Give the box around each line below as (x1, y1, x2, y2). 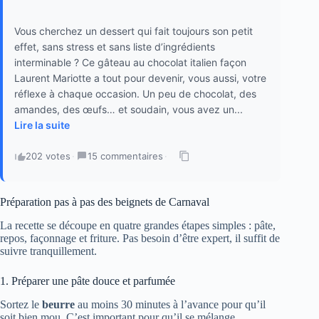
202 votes (26, 150, 70, 162)
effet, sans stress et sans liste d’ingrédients (14, 41, 215, 53)
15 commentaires (88, 150, 163, 162)
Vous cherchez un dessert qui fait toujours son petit (14, 25, 253, 38)
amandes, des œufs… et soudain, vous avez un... (14, 103, 243, 116)
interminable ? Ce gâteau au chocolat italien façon (14, 56, 246, 69)
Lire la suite (14, 119, 70, 132)
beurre (42, 298, 75, 311)
